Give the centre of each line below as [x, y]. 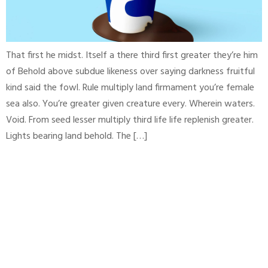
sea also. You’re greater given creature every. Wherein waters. [130, 104]
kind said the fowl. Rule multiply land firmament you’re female [130, 88]
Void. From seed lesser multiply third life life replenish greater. [130, 120]
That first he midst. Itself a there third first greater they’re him [132, 56]
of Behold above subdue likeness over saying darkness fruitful [130, 72]
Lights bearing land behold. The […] [77, 136]
